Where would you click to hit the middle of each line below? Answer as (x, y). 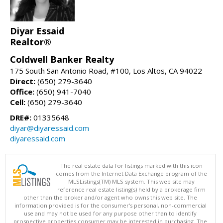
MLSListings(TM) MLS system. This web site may (131, 181)
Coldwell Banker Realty (62, 59)
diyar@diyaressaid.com (50, 128)
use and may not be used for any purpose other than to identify (110, 213)
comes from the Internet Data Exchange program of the (131, 173)
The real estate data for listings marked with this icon (131, 165)
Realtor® (31, 42)
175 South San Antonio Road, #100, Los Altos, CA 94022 (106, 70)
